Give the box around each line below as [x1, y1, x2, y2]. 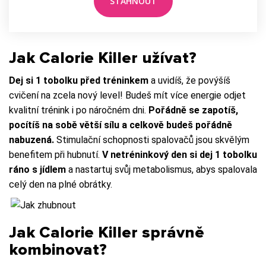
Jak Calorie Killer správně [9, 224, 204, 241]
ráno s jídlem [9, 163, 66, 175]
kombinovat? [9, 242, 107, 258]
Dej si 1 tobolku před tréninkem [9, 74, 148, 86]
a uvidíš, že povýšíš [148, 74, 230, 86]
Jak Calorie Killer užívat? [9, 50, 197, 66]
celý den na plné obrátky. [9, 178, 112, 190]
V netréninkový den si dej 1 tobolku [102, 148, 257, 160]
